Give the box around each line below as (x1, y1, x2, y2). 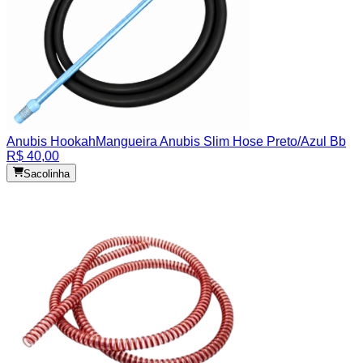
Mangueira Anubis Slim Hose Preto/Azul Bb (96, 135, 346, 149)
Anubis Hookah (6, 135, 96, 149)
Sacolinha (23, 167, 70, 180)
